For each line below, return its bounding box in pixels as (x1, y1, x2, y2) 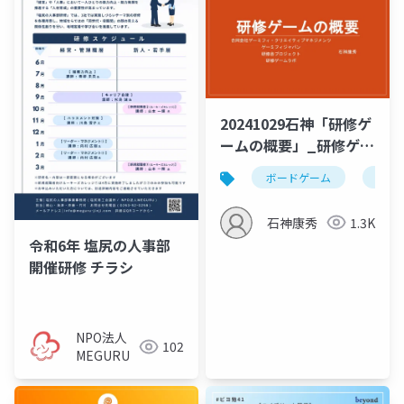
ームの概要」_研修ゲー (220, 133, 374, 156)
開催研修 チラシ (29, 256, 133, 279)
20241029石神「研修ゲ (220, 112, 372, 134)
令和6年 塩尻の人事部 (29, 234, 170, 257)
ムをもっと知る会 (220, 155, 335, 178)
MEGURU (76, 346, 130, 365)
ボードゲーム (266, 169, 331, 185)
